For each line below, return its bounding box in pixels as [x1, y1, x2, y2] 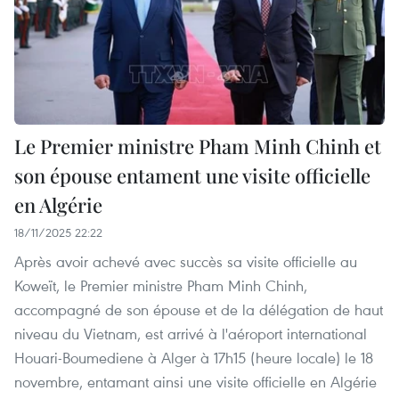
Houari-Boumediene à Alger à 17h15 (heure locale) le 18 [14, 346, 373, 368]
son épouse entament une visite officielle [14, 161, 370, 189]
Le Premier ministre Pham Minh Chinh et [14, 132, 381, 159]
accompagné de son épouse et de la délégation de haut [14, 298, 383, 320]
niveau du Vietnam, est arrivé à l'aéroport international [14, 322, 367, 344]
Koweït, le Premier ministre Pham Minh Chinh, [14, 274, 307, 296]
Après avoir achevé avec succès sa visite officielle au [14, 250, 357, 272]
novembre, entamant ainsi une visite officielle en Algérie [14, 370, 377, 392]
